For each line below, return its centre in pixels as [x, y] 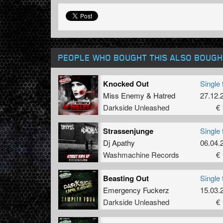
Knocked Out [126, 83]
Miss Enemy [124, 95]
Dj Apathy [119, 142]
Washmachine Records [141, 154]
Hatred [164, 95]
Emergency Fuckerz [136, 190]
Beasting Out [126, 178]
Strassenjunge [128, 131]
